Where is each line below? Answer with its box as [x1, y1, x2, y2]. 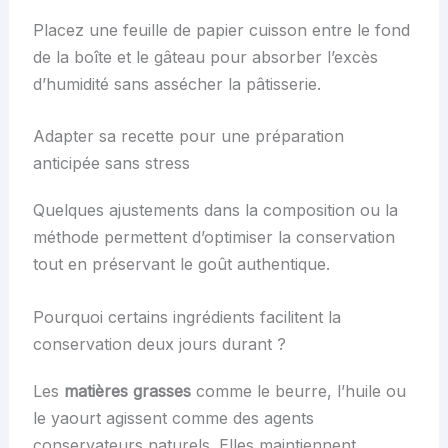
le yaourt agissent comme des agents [32, 407, 314, 428]
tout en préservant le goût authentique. [32, 254, 330, 275]
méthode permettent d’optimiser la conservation [32, 227, 395, 248]
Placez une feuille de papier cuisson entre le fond [32, 19, 410, 40]
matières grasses [63, 380, 191, 401]
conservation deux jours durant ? [32, 333, 286, 354]
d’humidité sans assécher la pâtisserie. [32, 73, 321, 94]
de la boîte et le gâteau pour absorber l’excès [32, 46, 378, 67]
